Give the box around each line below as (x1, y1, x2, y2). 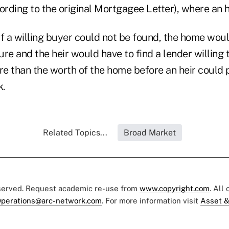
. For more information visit (102, 196, 200, 205)
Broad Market (124, 128, 176, 138)
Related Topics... (43, 128, 107, 138)
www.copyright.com (140, 184, 210, 193)
